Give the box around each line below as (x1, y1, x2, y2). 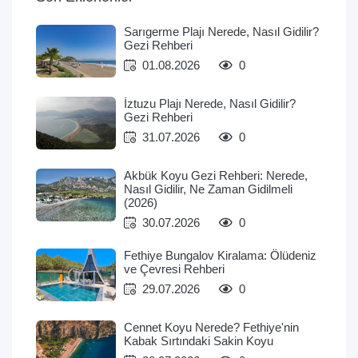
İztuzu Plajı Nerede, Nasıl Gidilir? (124, 97, 296, 111)
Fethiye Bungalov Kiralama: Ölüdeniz (124, 249, 316, 263)
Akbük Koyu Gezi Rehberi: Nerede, (124, 169, 308, 183)
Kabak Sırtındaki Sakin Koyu (124, 334, 273, 348)
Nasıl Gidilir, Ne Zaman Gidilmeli (124, 182, 292, 197)
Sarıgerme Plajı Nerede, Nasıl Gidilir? (124, 25, 319, 39)
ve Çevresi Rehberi (124, 262, 225, 276)
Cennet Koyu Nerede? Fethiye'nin (124, 320, 299, 335)
